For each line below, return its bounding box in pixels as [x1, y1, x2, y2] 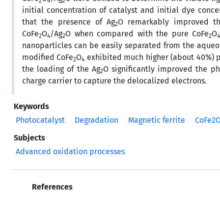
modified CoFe [22, 52, 74, 62]
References [30, 182, 73, 192]
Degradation [75, 115, 118, 125]
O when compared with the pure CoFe [65, 28, 209, 38]
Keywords [14, 101, 49, 111]
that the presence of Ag [22, 17, 115, 27]
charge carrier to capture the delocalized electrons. [22, 76, 207, 85]
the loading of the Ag [22, 64, 100, 74]
